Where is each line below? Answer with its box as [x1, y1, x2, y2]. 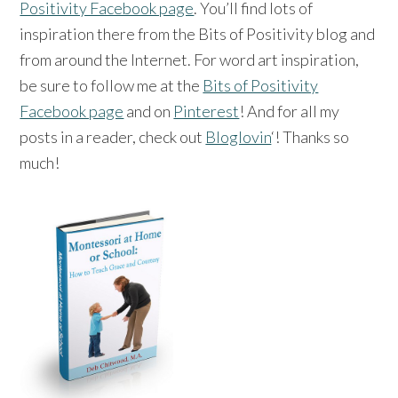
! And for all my [239, 100, 340, 121]
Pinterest [173, 100, 240, 121]
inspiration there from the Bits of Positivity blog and [20, 23, 376, 44]
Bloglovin [205, 126, 272, 147]
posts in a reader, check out [20, 126, 206, 147]
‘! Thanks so [271, 126, 350, 147]
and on [123, 100, 174, 121]
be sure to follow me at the [20, 75, 203, 95]
